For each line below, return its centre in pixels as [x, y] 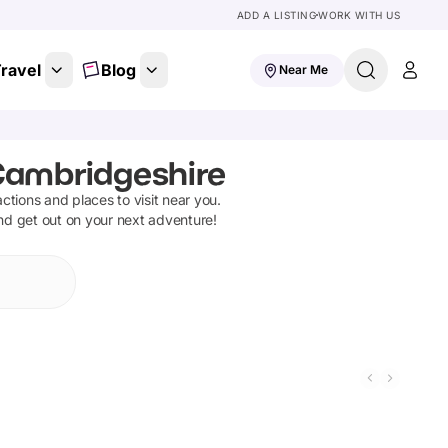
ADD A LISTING [276, 15]
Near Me [303, 69]
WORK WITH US [359, 15]
